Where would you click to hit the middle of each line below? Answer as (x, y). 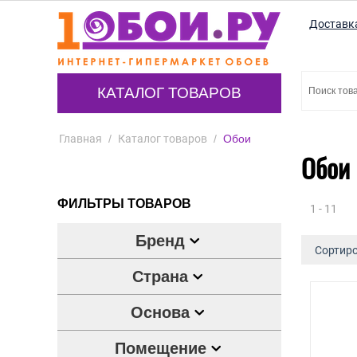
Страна (161, 277)
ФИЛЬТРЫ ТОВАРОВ (124, 204)
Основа (161, 312)
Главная (80, 139)
